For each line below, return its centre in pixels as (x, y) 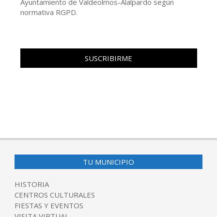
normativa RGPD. (49, 12)
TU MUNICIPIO (108, 162)
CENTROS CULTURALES (55, 194)
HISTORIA (32, 184)
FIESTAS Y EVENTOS (49, 205)
